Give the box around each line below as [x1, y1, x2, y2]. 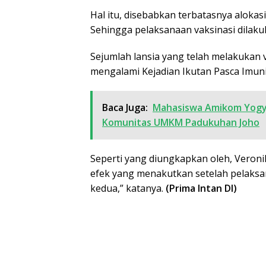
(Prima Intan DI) [166, 181, 237, 195]
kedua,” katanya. [90, 181, 166, 195]
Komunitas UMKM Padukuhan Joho [102, 115, 259, 129]
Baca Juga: [102, 100, 148, 114]
